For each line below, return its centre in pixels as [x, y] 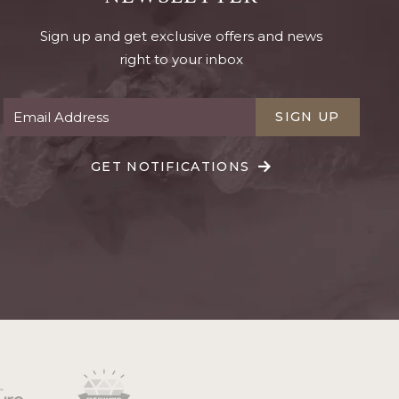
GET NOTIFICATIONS [171, 166]
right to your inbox [182, 59]
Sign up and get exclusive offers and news [182, 36]
